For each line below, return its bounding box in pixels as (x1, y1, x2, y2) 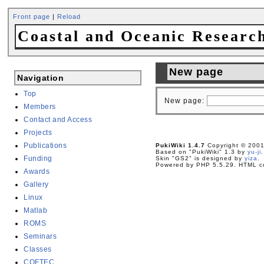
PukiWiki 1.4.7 (155, 142, 205, 149)
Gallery (24, 180, 49, 189)
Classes (24, 245, 52, 254)
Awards (24, 167, 50, 176)
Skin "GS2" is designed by (155, 155, 245, 162)
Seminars (24, 232, 57, 241)
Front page (13, 13, 51, 21)
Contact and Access (24, 115, 93, 124)
